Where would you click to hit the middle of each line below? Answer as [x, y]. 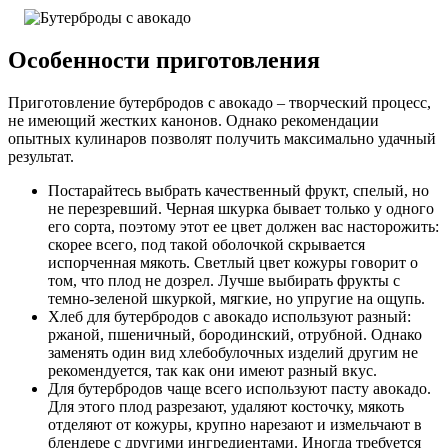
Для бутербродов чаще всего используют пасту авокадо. [239, 388]
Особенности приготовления [164, 59]
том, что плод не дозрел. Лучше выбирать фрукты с [224, 280]
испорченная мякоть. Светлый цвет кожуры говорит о [233, 262]
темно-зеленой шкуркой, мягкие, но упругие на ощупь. [236, 298]
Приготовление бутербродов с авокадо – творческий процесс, [219, 102]
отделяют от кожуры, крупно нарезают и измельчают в [235, 424]
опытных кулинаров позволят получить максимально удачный [222, 138]
